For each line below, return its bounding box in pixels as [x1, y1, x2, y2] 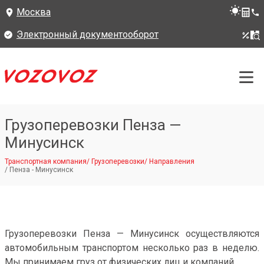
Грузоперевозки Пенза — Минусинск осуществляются [5, 228, 259, 239]
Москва [16, 6, 51, 18]
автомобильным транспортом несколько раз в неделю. [5, 242, 259, 253]
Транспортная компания [5, 157, 87, 166]
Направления [149, 157, 194, 166]
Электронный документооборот [16, 29, 159, 40]
